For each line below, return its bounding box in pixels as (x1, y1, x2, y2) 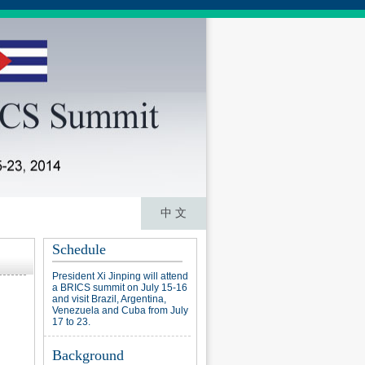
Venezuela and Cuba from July (52, 305, 188, 316)
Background (52, 347, 124, 363)
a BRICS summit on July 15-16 (52, 282, 187, 293)
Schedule (52, 241, 106, 257)
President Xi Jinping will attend (52, 270, 188, 282)
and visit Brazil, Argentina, (52, 293, 166, 305)
